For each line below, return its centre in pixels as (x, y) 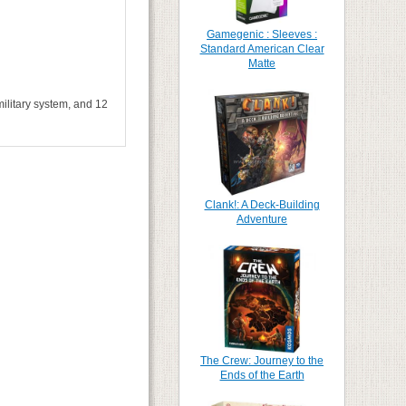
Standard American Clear (262, 49)
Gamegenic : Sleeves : (262, 34)
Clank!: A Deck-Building (262, 205)
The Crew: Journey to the (262, 361)
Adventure (262, 219)
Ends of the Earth (262, 375)
